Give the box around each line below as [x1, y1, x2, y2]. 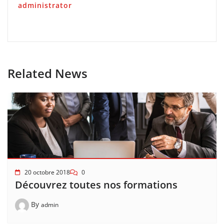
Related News [7, 65, 87, 81]
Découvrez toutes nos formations [15, 177, 177, 191]
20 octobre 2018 [24, 167, 70, 176]
